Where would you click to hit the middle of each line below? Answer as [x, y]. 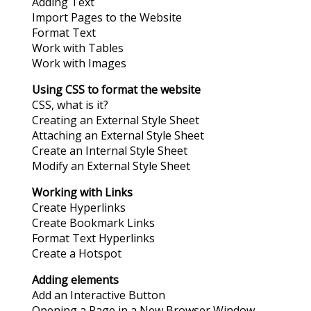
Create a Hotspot [77, 254]
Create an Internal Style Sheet [110, 151]
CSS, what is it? [70, 105]
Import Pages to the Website [107, 18]
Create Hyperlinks [79, 208]
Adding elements [75, 280]
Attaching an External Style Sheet [118, 136]
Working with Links [82, 193]
